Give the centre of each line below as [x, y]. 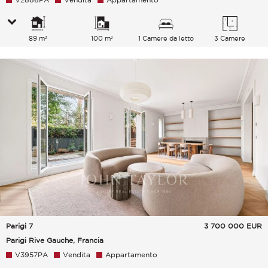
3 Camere [230, 38]
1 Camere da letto [166, 38]
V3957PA [31, 255]
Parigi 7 [19, 226]
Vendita [77, 255]
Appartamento [131, 255]
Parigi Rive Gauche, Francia [55, 240]
